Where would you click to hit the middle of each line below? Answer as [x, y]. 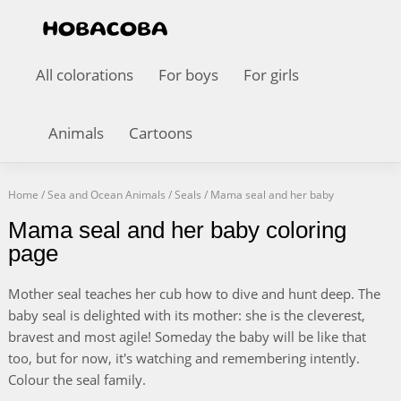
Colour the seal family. [77, 380]
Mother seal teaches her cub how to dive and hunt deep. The [194, 294]
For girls [271, 75]
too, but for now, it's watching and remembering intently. [183, 358]
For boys [188, 75]
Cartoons [161, 133]
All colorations [85, 75]
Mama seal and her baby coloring [177, 230]
